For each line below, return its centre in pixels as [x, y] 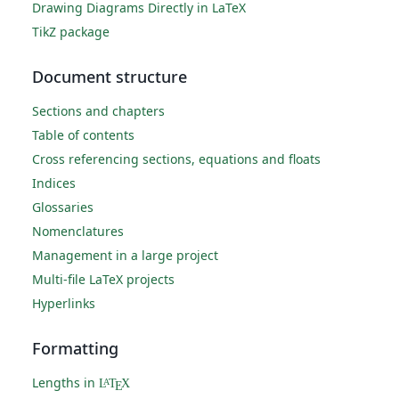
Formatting [75, 349]
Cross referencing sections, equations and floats [176, 159]
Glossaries [63, 208]
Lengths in [65, 383]
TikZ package [71, 32]
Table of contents [83, 135]
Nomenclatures [78, 232]
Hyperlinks [64, 304]
